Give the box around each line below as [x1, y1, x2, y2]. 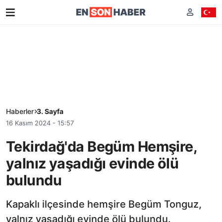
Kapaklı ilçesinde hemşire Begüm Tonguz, [6, 198, 202, 210]
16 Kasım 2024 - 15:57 [6, 119, 74, 127]
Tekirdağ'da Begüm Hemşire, [6, 137, 197, 155]
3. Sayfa [37, 107, 63, 115]
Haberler [6, 107, 34, 115]
